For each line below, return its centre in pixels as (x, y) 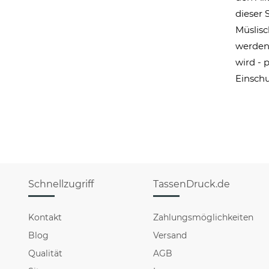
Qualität (45, 253)
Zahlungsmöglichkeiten (204, 217)
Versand (170, 235)
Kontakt (45, 217)
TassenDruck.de (192, 184)
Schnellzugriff (61, 184)
